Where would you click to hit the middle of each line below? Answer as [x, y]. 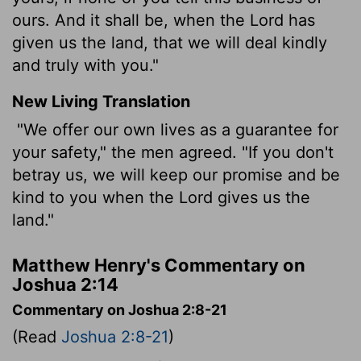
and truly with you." [85, 65]
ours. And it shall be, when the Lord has [164, 20]
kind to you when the [95, 197]
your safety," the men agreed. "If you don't [173, 152]
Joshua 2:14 [65, 284]
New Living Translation [101, 101]
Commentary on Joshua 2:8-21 [120, 309]
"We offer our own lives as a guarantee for [175, 129]
